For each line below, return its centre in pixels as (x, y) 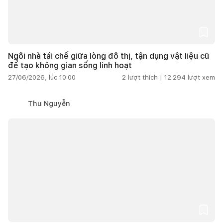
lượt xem (201, 77)
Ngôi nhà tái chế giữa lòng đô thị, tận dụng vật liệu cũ (109, 56)
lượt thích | (145, 77)
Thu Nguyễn (49, 103)
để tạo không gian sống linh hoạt (70, 65)
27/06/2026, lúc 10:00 (42, 77)
